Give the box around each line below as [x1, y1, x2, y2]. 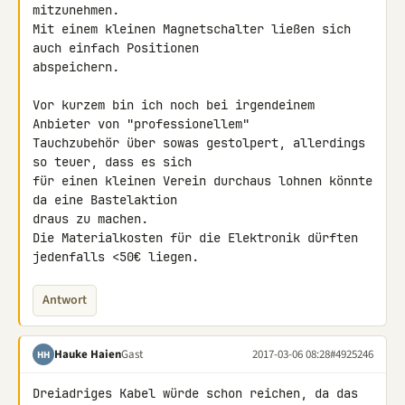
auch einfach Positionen [33, 40, 206, 56]
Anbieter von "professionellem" [33, 116, 257, 132]
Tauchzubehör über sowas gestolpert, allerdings [33, 135, 365, 151]
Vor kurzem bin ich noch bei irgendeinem [33, 97, 315, 113]
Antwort [42, 291, 87, 309]
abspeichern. [33, 59, 119, 75]
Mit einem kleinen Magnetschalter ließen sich [33, 21, 351, 37]
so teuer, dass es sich [33, 154, 199, 170]
